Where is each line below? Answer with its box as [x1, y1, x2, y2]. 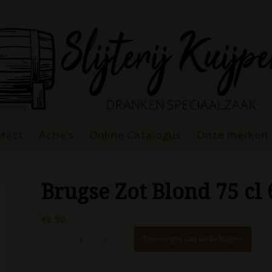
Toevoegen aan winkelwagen [143, 234, 243, 244]
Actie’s [39, 127, 73, 142]
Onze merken [197, 127, 268, 142]
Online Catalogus [89, 127, 181, 142]
